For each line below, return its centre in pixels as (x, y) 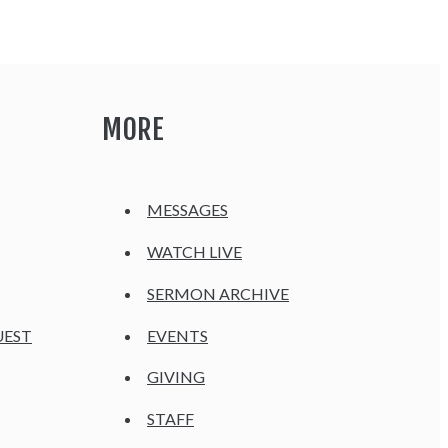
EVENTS (177, 335)
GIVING (176, 377)
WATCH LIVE (194, 252)
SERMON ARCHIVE (218, 293)
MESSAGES (187, 210)
